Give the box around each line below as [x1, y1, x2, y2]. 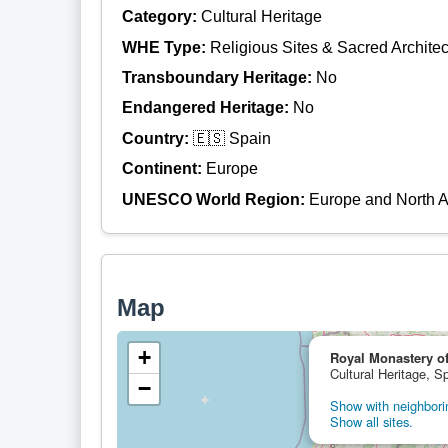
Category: [121, 8, 201, 26]
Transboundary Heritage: [121, 69, 316, 87]
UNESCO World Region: [121, 190, 309, 208]
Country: [121, 129, 193, 147]
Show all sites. [329, 411, 413, 431]
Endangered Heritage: [121, 99, 293, 117]
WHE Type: [121, 38, 210, 56]
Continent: [121, 160, 206, 178]
